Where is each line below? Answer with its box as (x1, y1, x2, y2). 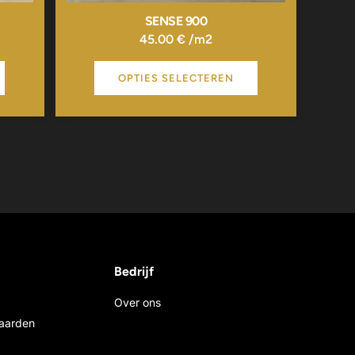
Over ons (114, 296, 161, 310)
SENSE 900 (144, 13, 207, 29)
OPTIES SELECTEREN (117, 71, 234, 84)
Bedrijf (114, 264, 154, 280)
